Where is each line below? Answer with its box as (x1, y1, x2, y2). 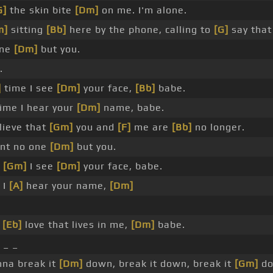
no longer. (191, 121, 245, 133)
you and (73, 121, 118, 133)
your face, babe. (80, 160, 163, 172)
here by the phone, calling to (66, 24, 214, 36)
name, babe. (100, 102, 165, 114)
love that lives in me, (21, 219, 131, 231)
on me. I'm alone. (98, 4, 187, 16)
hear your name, (23, 180, 110, 192)
